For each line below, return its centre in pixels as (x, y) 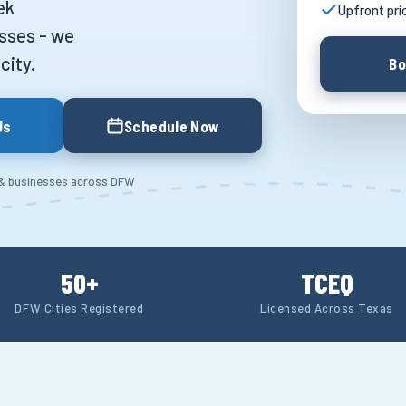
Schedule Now (172, 126)
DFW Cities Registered (79, 309)
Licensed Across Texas (327, 309)
